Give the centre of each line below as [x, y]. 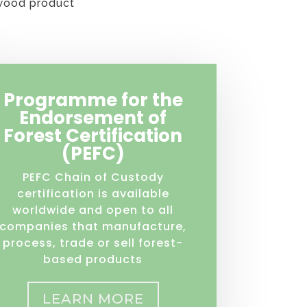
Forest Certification [93, 136]
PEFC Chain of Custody [93, 177]
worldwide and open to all [93, 210]
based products [93, 260]
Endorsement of [93, 118]
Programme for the [93, 100]
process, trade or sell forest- [93, 243]
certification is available [93, 194]
